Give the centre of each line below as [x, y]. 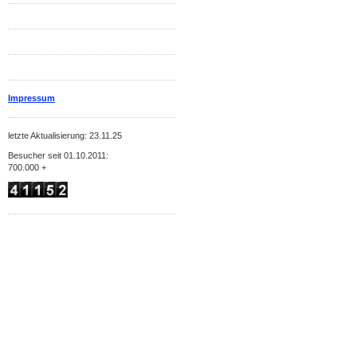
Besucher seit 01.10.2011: [58, 156]
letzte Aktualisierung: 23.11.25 [65, 136]
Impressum [31, 98]
